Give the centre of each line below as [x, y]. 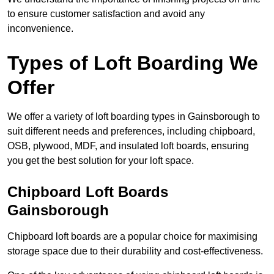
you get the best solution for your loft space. [101, 161]
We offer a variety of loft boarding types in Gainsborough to [134, 117]
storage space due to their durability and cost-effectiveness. [135, 251]
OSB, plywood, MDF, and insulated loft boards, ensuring [128, 146]
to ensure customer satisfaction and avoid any [106, 14]
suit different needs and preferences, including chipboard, [131, 131]
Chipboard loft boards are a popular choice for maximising [132, 237]
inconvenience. [40, 29]
